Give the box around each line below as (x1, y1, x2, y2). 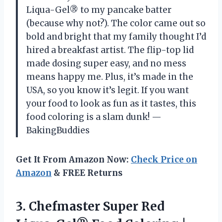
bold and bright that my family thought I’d (26, 31, 206, 42)
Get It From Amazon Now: (16, 154, 131, 165)
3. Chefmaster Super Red (16, 198, 165, 214)
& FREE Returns (52, 167, 122, 178)
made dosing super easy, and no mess (26, 57, 186, 69)
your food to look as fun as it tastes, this (26, 98, 196, 109)
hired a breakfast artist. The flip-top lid (26, 44, 194, 55)
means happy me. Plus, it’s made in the (26, 71, 193, 82)
